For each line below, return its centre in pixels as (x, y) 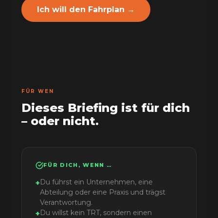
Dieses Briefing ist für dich (106, 108)
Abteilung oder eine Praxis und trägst (103, 192)
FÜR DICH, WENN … (78, 165)
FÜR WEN (38, 91)
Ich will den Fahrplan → (86, 9)
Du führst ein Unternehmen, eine (96, 182)
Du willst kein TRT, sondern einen (96, 213)
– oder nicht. (60, 121)
